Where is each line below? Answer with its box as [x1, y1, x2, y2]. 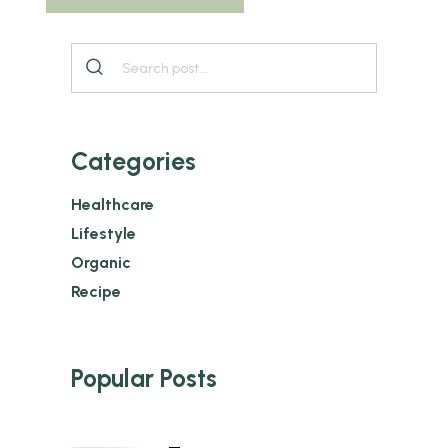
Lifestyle [71, 223, 137, 243]
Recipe [71, 281, 122, 301]
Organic [71, 252, 132, 272]
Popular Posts [71, 363, 218, 393]
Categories [71, 145, 197, 176]
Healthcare [71, 194, 155, 214]
